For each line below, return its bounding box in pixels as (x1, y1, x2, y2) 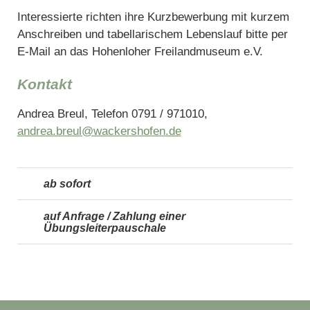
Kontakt (17, 75, 72, 92)
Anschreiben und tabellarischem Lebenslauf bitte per (17, 27, 288, 41)
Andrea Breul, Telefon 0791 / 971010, (17, 107, 208, 120)
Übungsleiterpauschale (44, 221, 166, 234)
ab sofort (44, 178, 91, 190)
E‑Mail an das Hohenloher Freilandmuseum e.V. (17, 44, 263, 58)
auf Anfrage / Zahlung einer (44, 210, 185, 222)
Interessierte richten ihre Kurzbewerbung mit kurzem (17, 10, 289, 24)
